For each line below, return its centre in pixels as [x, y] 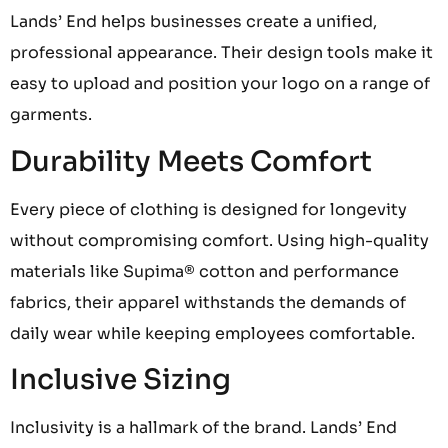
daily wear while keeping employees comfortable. [212, 333]
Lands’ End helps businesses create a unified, [193, 22]
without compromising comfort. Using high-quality [219, 240]
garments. [51, 115]
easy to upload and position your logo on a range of [220, 84]
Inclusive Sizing [120, 380]
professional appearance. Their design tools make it [221, 53]
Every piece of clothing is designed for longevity [208, 209]
